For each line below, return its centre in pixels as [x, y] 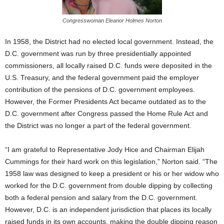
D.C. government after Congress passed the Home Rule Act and [106, 113]
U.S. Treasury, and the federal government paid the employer [102, 77]
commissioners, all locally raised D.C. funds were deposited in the [108, 65]
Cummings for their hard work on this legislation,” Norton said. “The [111, 161]
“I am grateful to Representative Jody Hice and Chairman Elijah [105, 149]
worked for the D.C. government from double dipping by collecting [109, 185]
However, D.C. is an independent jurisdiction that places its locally [108, 209]
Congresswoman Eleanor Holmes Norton [112, 20]
